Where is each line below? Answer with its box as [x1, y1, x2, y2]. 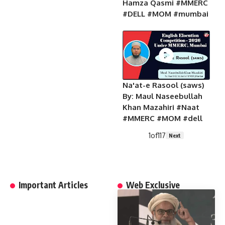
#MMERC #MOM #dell [123, 114, 202, 124]
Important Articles [19, 179, 88, 191]
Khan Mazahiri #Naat [123, 102, 199, 113]
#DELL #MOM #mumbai [123, 9, 208, 19]
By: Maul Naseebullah [123, 91, 202, 101]
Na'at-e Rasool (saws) [123, 80, 204, 90]
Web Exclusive [126, 179, 180, 191]
